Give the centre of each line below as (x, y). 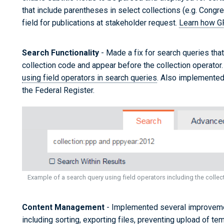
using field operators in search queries (89, 78)
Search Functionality (60, 53)
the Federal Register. (58, 90)
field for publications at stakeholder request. (100, 23)
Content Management (63, 207)
